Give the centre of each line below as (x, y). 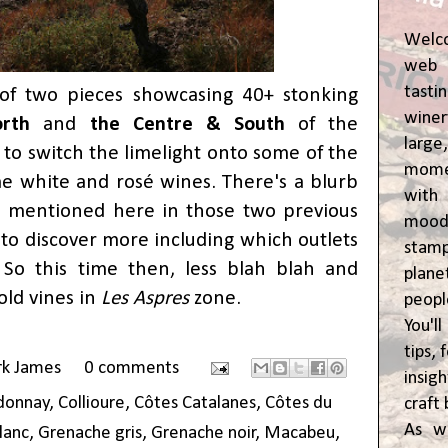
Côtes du (298, 404)
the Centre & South (187, 125)
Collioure (91, 404)
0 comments (131, 369)
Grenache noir (203, 434)
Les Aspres (145, 299)
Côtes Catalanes (195, 404)
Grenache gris (90, 434)
